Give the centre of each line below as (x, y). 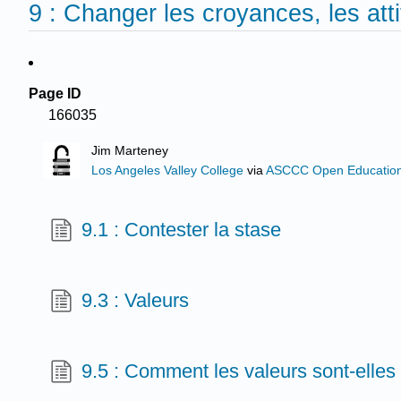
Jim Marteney (130, 151)
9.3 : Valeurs (136, 301)
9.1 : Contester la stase (182, 230)
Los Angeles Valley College (168, 171)
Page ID (55, 93)
